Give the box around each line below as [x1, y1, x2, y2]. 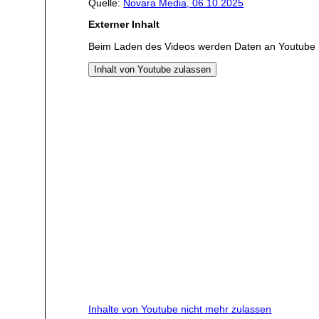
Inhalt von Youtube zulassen [94, 64, 211, 75]
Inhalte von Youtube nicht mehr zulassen [88, 303, 272, 315]
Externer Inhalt [88, 19, 160, 31]
